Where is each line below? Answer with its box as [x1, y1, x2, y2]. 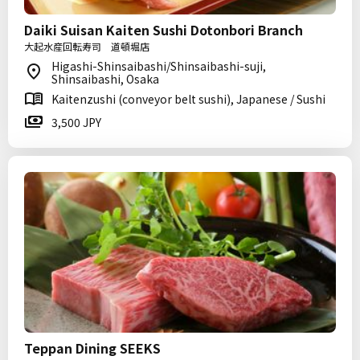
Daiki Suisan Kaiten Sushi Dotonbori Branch [24, 20, 303, 39]
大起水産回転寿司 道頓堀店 [24, 39, 149, 53]
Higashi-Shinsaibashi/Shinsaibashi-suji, [51, 58, 266, 74]
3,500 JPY [51, 114, 101, 130]
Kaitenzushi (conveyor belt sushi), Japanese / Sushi [51, 91, 325, 107]
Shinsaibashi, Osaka [51, 71, 159, 87]
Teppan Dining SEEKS [24, 338, 161, 358]
